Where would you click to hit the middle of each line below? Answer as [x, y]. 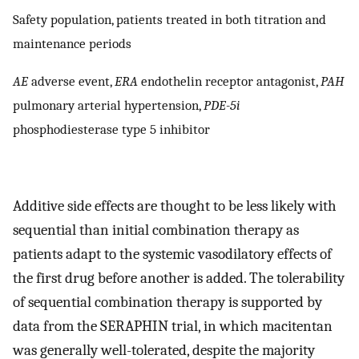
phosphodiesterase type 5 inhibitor [111, 129]
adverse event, [71, 81]
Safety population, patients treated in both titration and [169, 19]
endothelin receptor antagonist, [229, 81]
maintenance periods [72, 43]
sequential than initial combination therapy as [156, 230]
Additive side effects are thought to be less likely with [175, 206]
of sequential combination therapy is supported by [167, 303]
